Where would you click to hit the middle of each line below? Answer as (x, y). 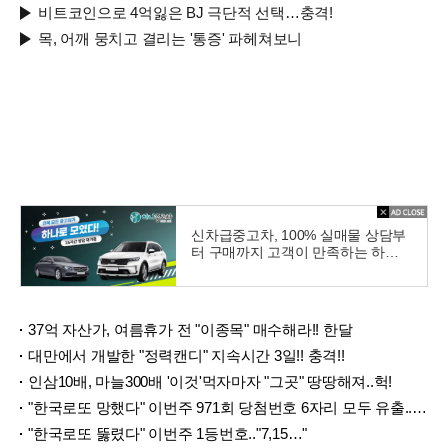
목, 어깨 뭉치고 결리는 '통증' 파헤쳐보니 (170, 39)
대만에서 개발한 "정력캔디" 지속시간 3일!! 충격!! (186, 356)
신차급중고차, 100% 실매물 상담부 (298, 234)
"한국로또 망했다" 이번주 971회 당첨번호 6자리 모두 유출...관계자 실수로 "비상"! (220, 408)
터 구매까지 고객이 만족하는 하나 (295, 251)
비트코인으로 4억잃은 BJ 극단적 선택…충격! (185, 13)
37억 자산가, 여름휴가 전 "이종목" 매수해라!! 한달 (190, 330)
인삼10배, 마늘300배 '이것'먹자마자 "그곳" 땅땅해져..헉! (210, 382)
